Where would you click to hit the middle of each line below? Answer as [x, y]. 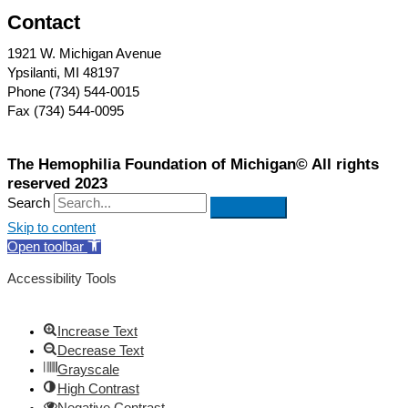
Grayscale [88, 369]
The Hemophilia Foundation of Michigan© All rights [193, 164]
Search [29, 203]
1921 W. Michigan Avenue [84, 54]
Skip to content [51, 227]
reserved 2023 [57, 183]
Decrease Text [100, 350]
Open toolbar [46, 246]
